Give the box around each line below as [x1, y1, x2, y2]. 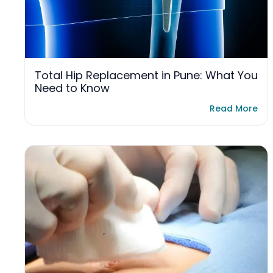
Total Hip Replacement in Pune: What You [35, 68, 258, 83]
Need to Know [35, 80, 110, 96]
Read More [210, 102, 258, 115]
